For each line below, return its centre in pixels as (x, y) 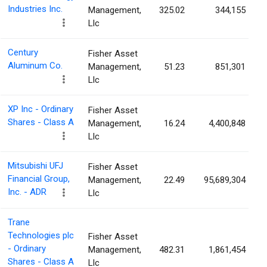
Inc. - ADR (27, 192)
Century (23, 53)
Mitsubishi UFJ (35, 166)
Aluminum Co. (35, 66)
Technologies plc (41, 236)
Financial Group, (39, 179)
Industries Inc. (35, 9)
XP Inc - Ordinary (41, 109)
